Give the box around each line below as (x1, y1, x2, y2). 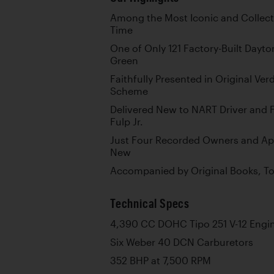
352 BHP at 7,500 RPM (110, 254, 211, 266)
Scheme (110, 85, 148, 97)
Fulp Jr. (110, 116, 143, 127)
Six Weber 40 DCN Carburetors (110, 236, 253, 248)
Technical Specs (110, 196, 190, 210)
